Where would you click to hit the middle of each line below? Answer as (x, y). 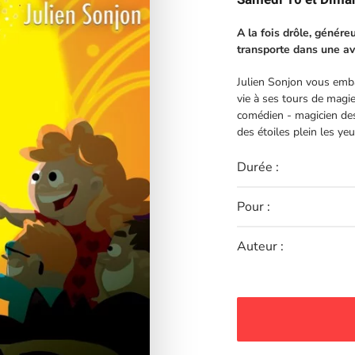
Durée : (258, 168)
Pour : (254, 207)
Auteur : (260, 247)
